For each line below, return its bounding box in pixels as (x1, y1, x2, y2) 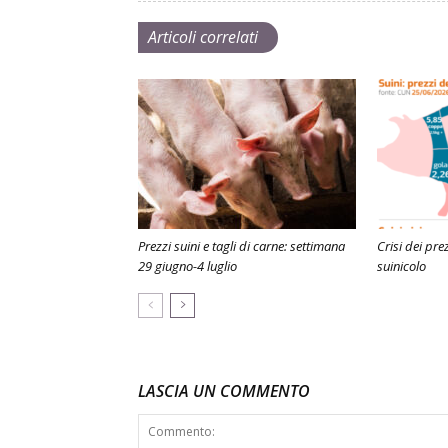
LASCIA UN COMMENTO (138, 380, 310, 402)
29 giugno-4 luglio (138, 257, 237, 275)
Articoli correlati (148, 26, 258, 48)
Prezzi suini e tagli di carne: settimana (138, 237, 345, 255)
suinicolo (377, 257, 426, 275)
